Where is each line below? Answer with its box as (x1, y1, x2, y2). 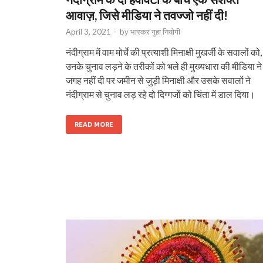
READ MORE (75, 120, 113, 128)
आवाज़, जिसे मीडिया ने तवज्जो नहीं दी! (66, 7, 228, 22)
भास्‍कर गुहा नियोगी (130, 26, 180, 36)
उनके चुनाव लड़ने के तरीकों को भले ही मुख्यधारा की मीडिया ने (66, 60, 262, 72)
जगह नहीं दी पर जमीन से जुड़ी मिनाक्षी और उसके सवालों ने (66, 74, 251, 86)
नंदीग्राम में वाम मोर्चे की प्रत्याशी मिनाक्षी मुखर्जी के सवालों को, (66, 46, 262, 58)
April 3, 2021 (66, 26, 111, 36)
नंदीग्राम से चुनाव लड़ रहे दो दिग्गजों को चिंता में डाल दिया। (66, 88, 255, 100)
